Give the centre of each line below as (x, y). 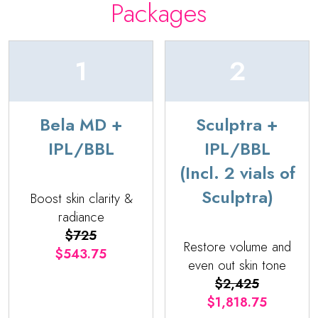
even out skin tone (237, 265)
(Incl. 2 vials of (237, 173)
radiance (81, 217)
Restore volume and (237, 247)
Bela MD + (81, 125)
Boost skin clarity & (81, 199)
